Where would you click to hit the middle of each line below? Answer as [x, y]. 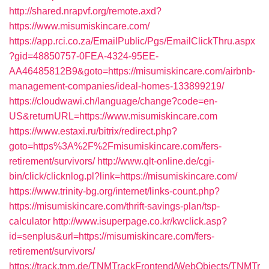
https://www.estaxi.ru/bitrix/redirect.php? [93, 131]
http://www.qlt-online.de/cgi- [156, 161]
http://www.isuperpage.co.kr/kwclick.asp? [140, 221]
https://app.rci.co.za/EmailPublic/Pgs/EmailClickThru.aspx [132, 41]
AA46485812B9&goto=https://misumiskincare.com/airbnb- [132, 71]
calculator [30, 221]
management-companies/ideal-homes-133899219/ [116, 86]
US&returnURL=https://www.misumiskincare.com [113, 116]
